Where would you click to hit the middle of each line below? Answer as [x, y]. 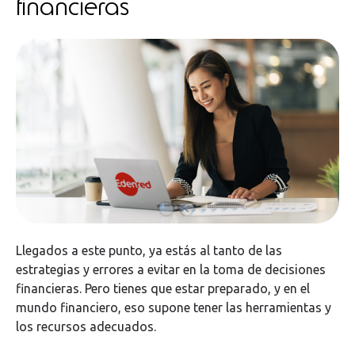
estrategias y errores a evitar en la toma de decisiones [171, 270]
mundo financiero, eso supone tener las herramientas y [174, 308]
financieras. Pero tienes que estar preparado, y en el [163, 289]
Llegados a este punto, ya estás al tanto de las [149, 251]
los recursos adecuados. [88, 327]
